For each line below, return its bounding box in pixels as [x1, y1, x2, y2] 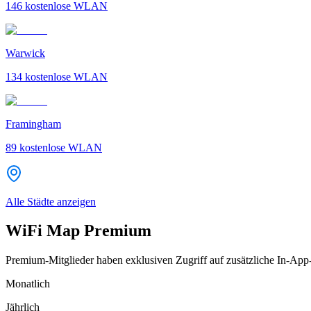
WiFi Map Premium [6, 221, 151, 240]
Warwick [6, 47, 45, 59]
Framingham [6, 117, 61, 130]
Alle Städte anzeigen [6, 195, 96, 208]
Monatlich [6, 278, 50, 290]
